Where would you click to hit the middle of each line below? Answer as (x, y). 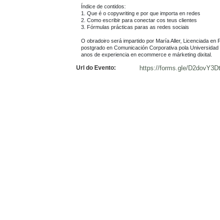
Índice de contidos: (103, 6)
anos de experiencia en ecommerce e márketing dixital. (147, 54)
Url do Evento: (96, 68)
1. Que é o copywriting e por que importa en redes (141, 13)
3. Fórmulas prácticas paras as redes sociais (135, 27)
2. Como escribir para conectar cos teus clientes (139, 20)
